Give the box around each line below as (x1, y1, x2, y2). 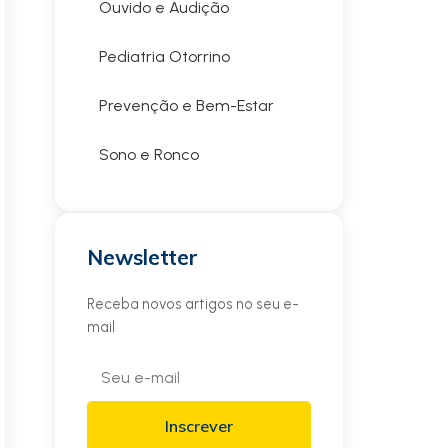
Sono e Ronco (99, 145, 199, 164)
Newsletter (87, 244, 198, 270)
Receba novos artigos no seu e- (87, 295, 299, 313)
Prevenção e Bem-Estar (99, 96, 274, 115)
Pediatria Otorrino (99, 47, 230, 66)
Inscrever (165, 416, 233, 436)
